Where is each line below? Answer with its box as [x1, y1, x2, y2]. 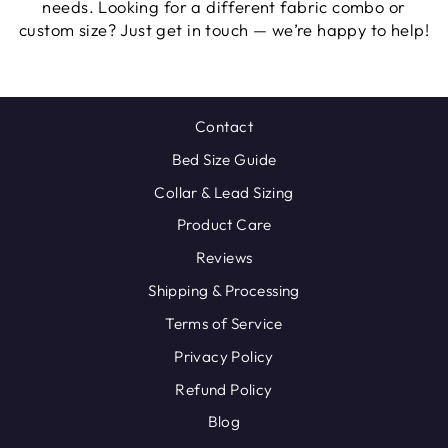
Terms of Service [165, 313, 283, 333]
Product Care [177, 215, 271, 235]
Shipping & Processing [148, 281, 300, 301]
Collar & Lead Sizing [154, 182, 294, 202]
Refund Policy [175, 379, 273, 399]
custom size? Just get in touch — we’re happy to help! [19, 19, 429, 41]
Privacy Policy [174, 346, 274, 366]
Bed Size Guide [171, 149, 277, 169]
